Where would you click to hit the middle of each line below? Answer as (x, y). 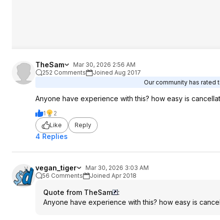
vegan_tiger (56, 167)
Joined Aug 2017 (117, 72)
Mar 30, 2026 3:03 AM (117, 167)
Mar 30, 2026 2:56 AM (104, 64)
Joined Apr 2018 (113, 175)
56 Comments (63, 175)
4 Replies (52, 136)
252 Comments (64, 72)
